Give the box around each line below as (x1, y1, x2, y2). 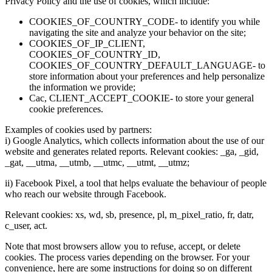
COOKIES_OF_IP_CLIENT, (29, 38, 145, 49)
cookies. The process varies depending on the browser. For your (5, 251, 250, 262)
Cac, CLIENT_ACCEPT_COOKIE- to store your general (29, 92, 254, 103)
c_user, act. (5, 220, 47, 231)
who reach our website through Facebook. (5, 188, 166, 199)
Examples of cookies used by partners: (5, 124, 152, 135)
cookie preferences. (29, 103, 103, 114)
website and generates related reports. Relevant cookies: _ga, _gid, (5, 146, 259, 157)
